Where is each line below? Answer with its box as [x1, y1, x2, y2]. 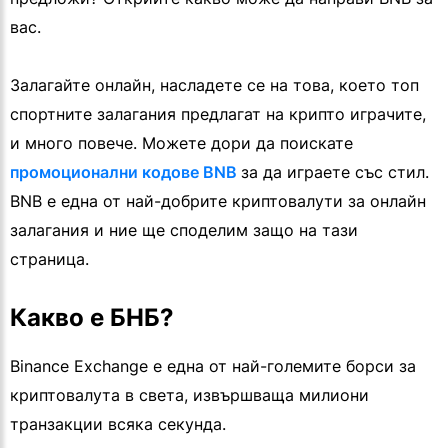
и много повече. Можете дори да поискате [10, 133, 353, 154]
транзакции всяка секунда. [10, 414, 226, 435]
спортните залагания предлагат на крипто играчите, [10, 104, 426, 125]
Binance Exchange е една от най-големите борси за [10, 356, 416, 377]
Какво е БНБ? [10, 303, 174, 333]
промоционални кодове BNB [10, 162, 241, 183]
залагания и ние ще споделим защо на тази [10, 220, 358, 241]
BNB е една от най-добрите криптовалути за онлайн [10, 191, 426, 212]
